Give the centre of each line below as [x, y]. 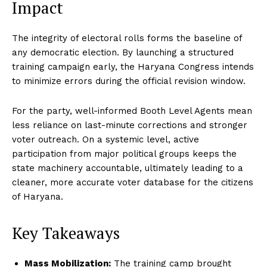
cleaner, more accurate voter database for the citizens [133, 182]
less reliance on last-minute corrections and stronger [130, 125]
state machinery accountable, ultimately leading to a [128, 168]
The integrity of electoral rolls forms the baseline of [127, 38]
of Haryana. [38, 196]
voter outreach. [46, 139]
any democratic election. [66, 52]
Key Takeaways [66, 233]
